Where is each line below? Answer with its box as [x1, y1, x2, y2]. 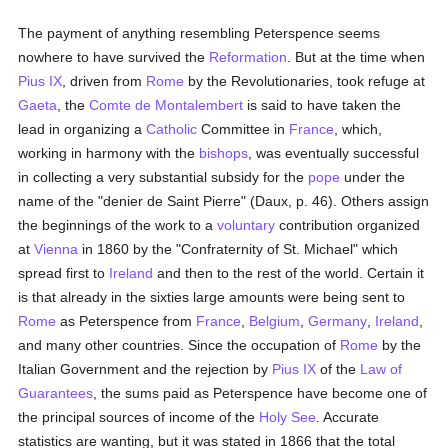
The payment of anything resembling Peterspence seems [18, 25, 381, 41]
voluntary [217, 217, 276, 233]
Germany [308, 313, 368, 329]
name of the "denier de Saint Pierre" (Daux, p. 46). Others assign [18, 193, 430, 209]
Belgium [249, 313, 301, 329]
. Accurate [316, 409, 380, 425]
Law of [360, 361, 403, 377]
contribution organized [275, 217, 421, 233]
